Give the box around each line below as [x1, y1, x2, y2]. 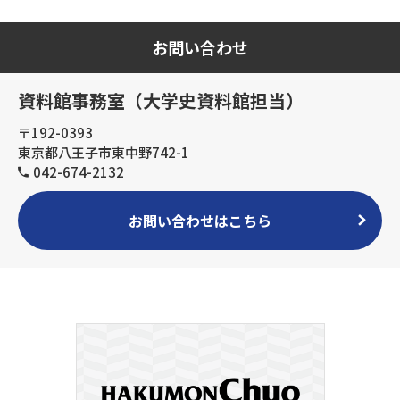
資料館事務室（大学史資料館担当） [18, 87, 304, 113]
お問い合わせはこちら [129, 209, 271, 231]
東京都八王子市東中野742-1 [18, 142, 189, 162]
